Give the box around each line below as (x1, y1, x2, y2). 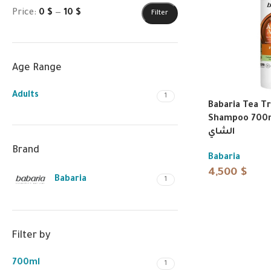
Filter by (12, 230, 50, 241)
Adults (12, 91, 39, 100)
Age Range (12, 63, 62, 74)
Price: (12, 8, 39, 18)
